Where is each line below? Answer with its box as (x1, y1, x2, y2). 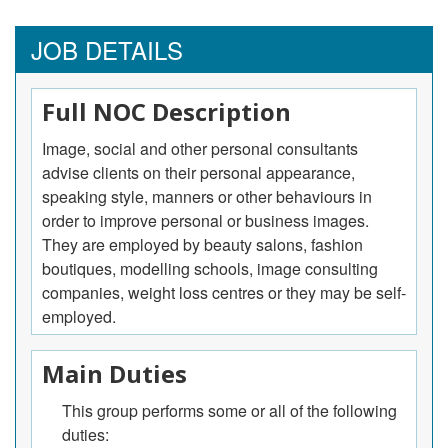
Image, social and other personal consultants (42, 136, 358, 160)
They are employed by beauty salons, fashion (42, 232, 363, 256)
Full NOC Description (42, 94, 291, 128)
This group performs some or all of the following (62, 399, 397, 423)
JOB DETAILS (31, 31, 183, 67)
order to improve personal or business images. (42, 208, 369, 232)
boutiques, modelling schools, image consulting (42, 256, 378, 280)
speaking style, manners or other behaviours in (42, 184, 372, 208)
